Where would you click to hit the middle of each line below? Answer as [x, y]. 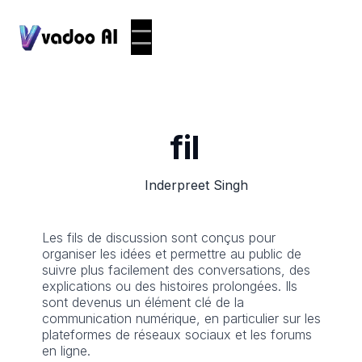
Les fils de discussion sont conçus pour [159, 238]
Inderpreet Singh [196, 185]
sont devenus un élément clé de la [143, 302]
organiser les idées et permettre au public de [172, 254]
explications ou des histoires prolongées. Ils [170, 286]
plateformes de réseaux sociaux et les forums [177, 335]
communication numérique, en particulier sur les [181, 318]
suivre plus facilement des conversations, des [176, 270]
